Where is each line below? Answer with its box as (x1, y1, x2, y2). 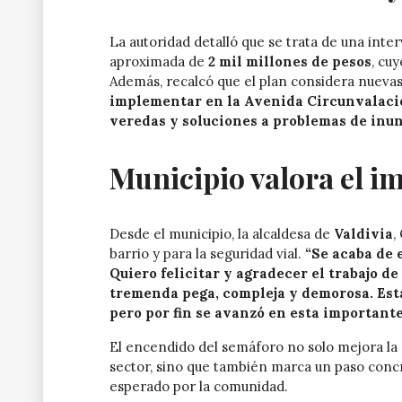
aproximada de (109, 52, 208, 70)
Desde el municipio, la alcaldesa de (109, 224, 334, 242)
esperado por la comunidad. (109, 377, 288, 395)
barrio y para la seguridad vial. (109, 244, 305, 262)
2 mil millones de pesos (208, 52, 371, 70)
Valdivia (334, 224, 393, 242)
